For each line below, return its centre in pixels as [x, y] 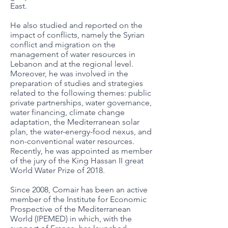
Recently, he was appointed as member [81, 151]
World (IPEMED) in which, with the [71, 219]
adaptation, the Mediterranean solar [75, 122]
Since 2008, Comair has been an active [79, 190]
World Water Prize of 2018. [59, 170]
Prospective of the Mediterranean [70, 209]
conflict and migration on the [63, 45]
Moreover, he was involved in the [69, 74]
